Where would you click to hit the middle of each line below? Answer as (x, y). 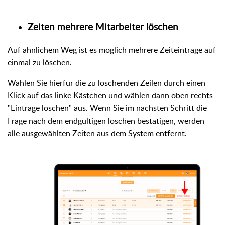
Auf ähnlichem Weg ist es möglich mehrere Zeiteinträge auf (112, 50)
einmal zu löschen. (41, 63)
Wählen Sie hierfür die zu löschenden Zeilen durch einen (106, 83)
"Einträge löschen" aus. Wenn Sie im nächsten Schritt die (107, 108)
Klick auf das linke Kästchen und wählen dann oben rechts (110, 96)
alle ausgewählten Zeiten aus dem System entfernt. (97, 133)
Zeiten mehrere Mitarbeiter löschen (103, 27)
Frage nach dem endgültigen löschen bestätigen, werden (106, 121)
